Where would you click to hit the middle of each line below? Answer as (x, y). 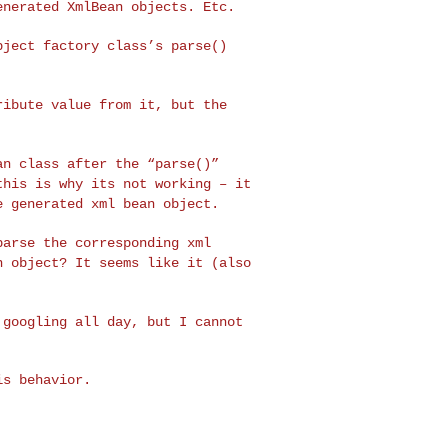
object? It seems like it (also (130, 262)
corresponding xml (142, 242)
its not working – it (170, 183)
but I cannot (194, 321)
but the (198, 104)
